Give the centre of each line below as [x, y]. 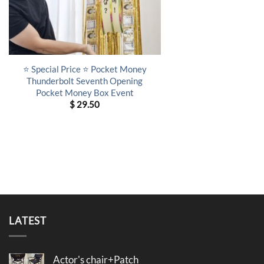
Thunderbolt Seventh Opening [85, 80]
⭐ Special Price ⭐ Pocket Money [85, 69]
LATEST [28, 221]
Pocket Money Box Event [85, 92]
